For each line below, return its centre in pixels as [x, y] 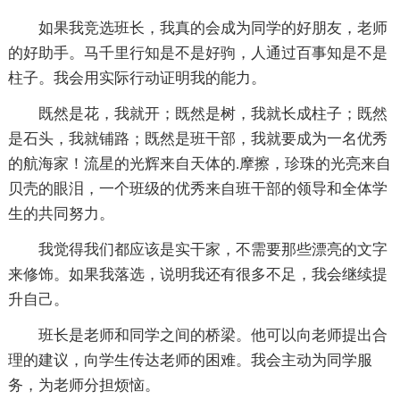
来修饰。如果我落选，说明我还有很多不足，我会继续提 [197, 275]
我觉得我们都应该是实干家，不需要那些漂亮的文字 [212, 250]
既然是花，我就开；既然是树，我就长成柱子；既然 [212, 114]
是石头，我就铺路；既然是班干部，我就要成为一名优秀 [197, 139]
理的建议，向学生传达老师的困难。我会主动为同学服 [190, 361]
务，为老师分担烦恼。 [83, 386]
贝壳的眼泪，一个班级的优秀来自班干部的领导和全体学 [197, 189]
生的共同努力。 [61, 214]
